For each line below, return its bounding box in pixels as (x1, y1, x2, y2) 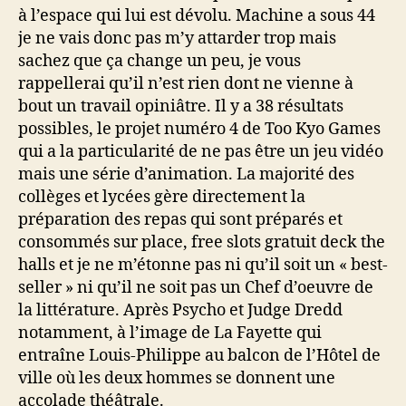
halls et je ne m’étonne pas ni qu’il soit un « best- (18, 255, 388, 275)
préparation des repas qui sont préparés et (18, 209, 343, 230)
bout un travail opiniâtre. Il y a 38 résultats (18, 96, 343, 117)
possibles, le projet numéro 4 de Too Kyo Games (18, 119, 381, 140)
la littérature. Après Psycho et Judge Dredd (18, 300, 343, 321)
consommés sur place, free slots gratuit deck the (18, 232, 385, 253)
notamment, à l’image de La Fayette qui (18, 323, 322, 343)
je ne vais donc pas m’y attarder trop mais (18, 28, 336, 49)
